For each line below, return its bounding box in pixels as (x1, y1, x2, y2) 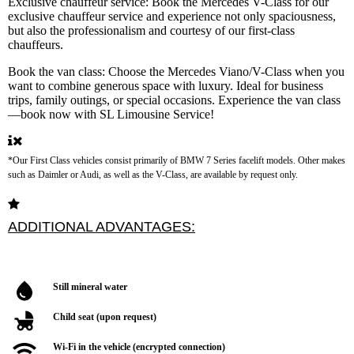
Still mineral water (53, 281, 128, 292)
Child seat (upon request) (53, 311, 157, 322)
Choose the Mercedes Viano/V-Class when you (108, 65, 345, 79)
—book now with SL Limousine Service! (8, 107, 214, 122)
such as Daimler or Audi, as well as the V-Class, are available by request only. (8, 169, 298, 181)
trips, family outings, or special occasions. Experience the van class (8, 93, 341, 107)
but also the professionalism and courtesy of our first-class (8, 24, 295, 38)
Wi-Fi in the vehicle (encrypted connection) (53, 341, 226, 352)
